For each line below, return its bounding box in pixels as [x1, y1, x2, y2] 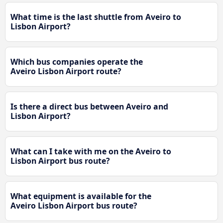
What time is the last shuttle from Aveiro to [10, 11, 181, 23]
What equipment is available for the [10, 191, 151, 202]
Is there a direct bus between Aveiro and [10, 101, 168, 112]
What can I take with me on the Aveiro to [10, 146, 171, 157]
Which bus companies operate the [10, 56, 143, 68]
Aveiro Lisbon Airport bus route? [10, 200, 137, 212]
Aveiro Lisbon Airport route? [10, 66, 121, 77]
